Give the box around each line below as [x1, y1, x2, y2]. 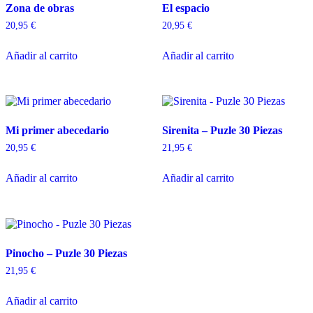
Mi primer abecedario [6, 124, 109, 137]
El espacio [162, 1, 210, 14]
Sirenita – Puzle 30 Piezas [162, 124, 282, 137]
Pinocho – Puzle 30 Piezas [6, 247, 127, 260]
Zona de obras [6, 1, 74, 14]
